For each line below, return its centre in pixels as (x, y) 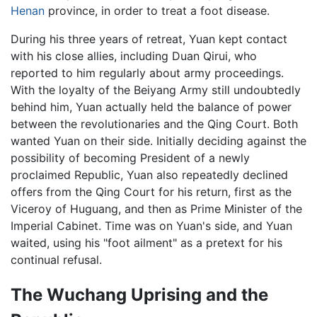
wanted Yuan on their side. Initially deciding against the (158, 141)
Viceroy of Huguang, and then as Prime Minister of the (156, 209)
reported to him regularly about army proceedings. (147, 73)
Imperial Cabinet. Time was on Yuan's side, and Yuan (151, 226)
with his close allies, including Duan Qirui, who (134, 56)
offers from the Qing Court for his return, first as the (151, 192)
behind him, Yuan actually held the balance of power (151, 107)
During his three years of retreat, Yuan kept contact (149, 39)
